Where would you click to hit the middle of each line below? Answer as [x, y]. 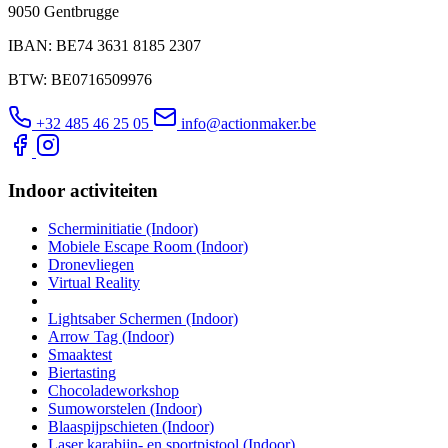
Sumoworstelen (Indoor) [125, 409]
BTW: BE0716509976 [80, 79]
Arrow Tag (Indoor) [111, 337]
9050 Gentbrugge [63, 11]
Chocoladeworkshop [113, 391]
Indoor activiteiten [83, 190]
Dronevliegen [91, 265]
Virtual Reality [94, 283]
